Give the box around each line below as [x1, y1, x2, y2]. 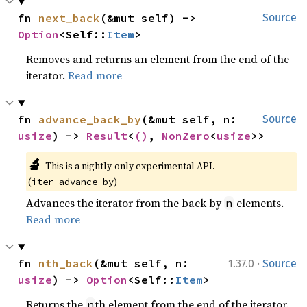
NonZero [162, 129, 210, 143]
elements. [234, 195, 284, 210]
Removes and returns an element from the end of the [26, 51, 290, 66]
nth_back [38, 256, 94, 270]
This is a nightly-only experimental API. [45, 159, 215, 173]
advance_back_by [38, 112, 142, 126]
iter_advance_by [32, 175, 114, 188]
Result [86, 129, 128, 143]
